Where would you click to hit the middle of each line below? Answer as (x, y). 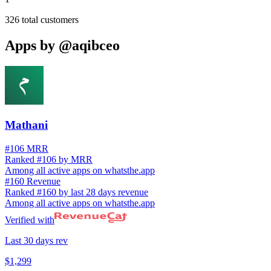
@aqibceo (89, 46)
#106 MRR (27, 148)
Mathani (26, 125)
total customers (49, 20)
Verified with (30, 220)
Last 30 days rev (36, 240)
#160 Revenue (33, 181)
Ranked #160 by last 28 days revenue (77, 192)
